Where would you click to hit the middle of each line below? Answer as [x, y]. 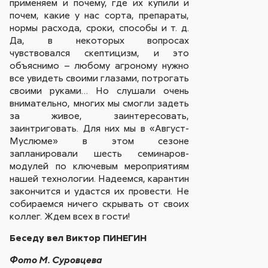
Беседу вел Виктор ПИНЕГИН [78, 238]
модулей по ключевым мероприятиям [100, 165]
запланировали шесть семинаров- [100, 153]
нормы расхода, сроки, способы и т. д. [100, 27]
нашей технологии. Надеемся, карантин [100, 178]
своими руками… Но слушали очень [100, 90]
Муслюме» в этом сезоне [100, 140]
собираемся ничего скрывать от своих [100, 203]
